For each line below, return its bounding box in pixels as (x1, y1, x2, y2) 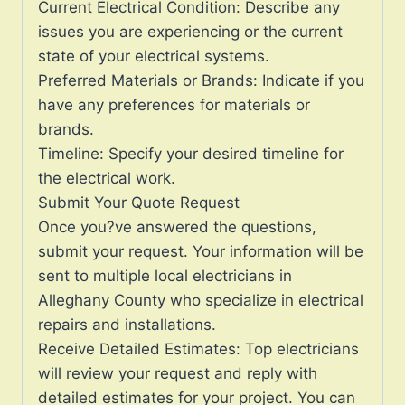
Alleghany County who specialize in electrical (38, 290, 363, 309)
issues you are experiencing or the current (38, 22, 343, 41)
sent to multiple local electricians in (38, 266, 292, 285)
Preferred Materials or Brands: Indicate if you (38, 71, 364, 89)
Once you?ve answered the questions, (38, 217, 316, 236)
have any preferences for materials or (38, 95, 310, 114)
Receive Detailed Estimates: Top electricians (38, 339, 359, 358)
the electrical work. (38, 168, 175, 187)
